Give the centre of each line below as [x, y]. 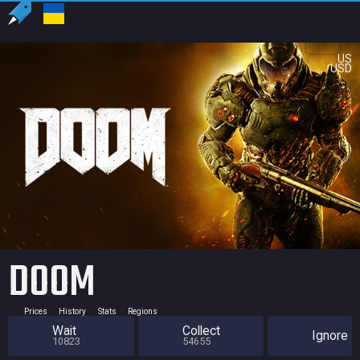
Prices [35, 311]
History [72, 311]
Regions [143, 311]
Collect [201, 331]
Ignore [330, 336]
